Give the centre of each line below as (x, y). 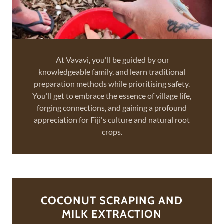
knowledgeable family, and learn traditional (112, 72)
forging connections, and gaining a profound (112, 108)
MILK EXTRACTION (112, 214)
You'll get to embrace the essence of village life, (112, 96)
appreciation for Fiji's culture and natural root (112, 120)
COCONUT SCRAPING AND (112, 201)
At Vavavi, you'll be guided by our (112, 60)
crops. (112, 132)
